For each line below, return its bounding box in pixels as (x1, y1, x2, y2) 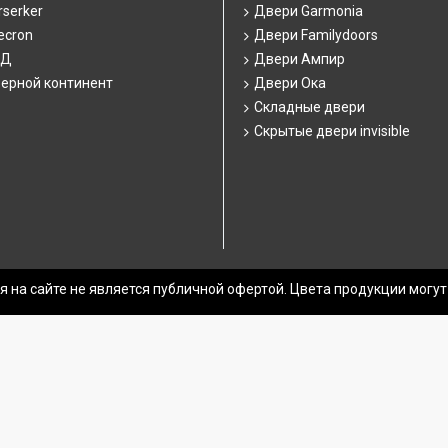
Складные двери (254, 99, 365, 115)
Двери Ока (254, 75, 326, 91)
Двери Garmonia (254, 3, 363, 19)
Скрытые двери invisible (254, 123, 410, 139)
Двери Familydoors (254, 27, 378, 43)
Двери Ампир (254, 51, 345, 67)
